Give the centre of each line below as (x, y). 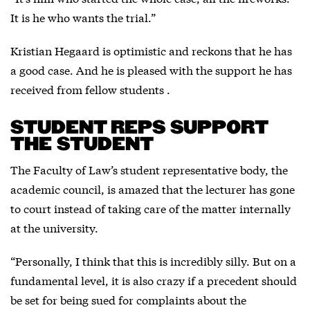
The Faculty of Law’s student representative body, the (149, 169)
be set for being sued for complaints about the (128, 299)
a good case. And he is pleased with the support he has (151, 69)
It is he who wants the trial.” (83, 17)
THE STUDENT (82, 144)
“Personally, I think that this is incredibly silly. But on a (153, 260)
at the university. (54, 227)
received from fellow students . (90, 89)
